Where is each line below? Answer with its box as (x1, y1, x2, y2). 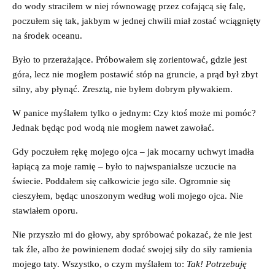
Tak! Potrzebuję (187, 258, 247, 269)
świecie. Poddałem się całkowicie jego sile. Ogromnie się (12, 176, 231, 186)
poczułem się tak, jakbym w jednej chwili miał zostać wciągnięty (12, 15, 261, 26)
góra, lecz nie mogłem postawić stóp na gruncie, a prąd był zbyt (12, 69, 258, 79)
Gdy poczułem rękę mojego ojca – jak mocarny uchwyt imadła (12, 146, 254, 157)
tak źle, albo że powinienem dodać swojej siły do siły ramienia (12, 244, 252, 254)
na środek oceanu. (12, 30, 82, 41)
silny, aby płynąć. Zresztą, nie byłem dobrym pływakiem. (12, 83, 233, 94)
